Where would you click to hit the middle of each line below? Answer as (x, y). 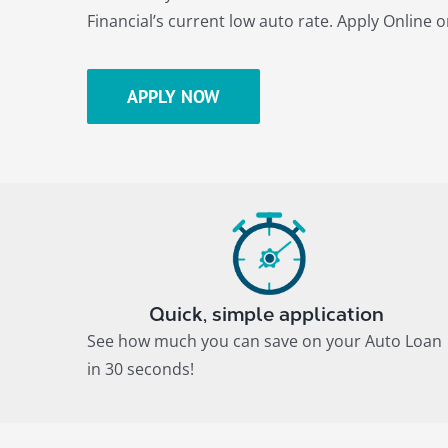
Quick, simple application (266, 314)
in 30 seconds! (140, 368)
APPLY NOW (173, 96)
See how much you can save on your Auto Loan (264, 340)
